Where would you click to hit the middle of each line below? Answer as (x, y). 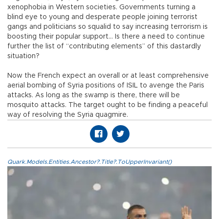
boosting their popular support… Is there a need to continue (106, 37)
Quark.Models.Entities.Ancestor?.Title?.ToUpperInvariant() (89, 162)
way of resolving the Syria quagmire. (68, 115)
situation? (23, 56)
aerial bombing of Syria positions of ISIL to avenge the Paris (106, 86)
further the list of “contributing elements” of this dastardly (104, 47)
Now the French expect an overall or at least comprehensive (108, 76)
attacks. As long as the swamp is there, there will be (94, 96)
